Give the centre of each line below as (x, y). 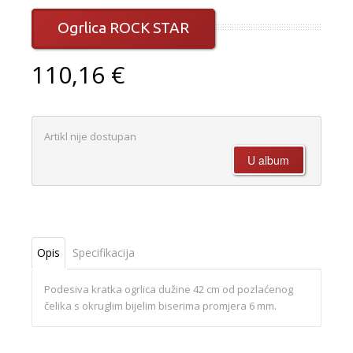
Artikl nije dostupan (90, 137)
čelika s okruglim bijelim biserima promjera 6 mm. (160, 306)
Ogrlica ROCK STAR (124, 28)
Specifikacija (104, 253)
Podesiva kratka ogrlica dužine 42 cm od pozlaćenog (169, 290)
